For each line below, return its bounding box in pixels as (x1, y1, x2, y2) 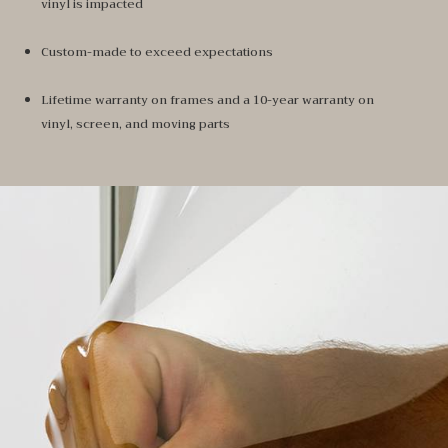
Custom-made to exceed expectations (41, 41, 273, 62)
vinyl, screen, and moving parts (41, 113, 230, 134)
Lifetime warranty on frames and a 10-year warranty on (41, 89, 374, 110)
